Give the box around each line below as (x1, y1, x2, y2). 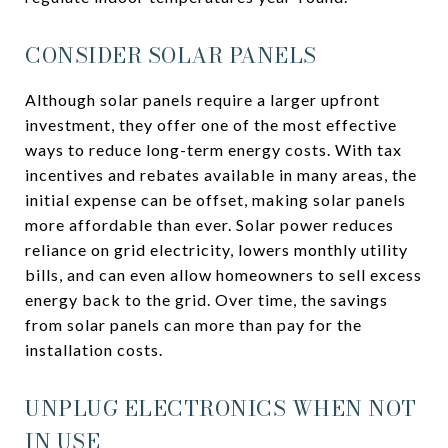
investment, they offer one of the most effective (25, 115, 397, 134)
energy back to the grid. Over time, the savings (25, 290, 388, 309)
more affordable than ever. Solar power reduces (25, 215, 394, 234)
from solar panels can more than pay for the (25, 315, 362, 334)
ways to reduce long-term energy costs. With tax (25, 140, 402, 159)
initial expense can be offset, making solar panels (25, 190, 406, 209)
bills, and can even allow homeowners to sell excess (25, 265, 422, 284)
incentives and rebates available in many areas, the (25, 165, 417, 184)
